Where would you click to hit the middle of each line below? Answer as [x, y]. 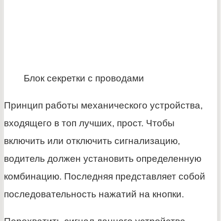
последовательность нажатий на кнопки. [94, 194]
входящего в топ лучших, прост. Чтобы [89, 123]
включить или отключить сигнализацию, [92, 141]
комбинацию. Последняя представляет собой [105, 177]
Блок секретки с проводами [84, 78]
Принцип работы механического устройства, [103, 106]
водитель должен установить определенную [103, 159]
